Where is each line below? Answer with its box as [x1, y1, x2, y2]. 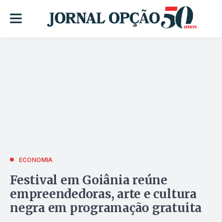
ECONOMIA [19, 156, 53, 164]
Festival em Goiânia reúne [10, 172, 167, 188]
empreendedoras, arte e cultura [10, 186, 197, 202]
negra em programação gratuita [10, 200, 202, 216]
